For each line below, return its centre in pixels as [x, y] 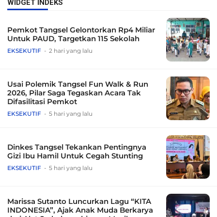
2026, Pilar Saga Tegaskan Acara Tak [74, 93]
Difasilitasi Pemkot [42, 102]
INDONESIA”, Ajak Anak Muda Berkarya [80, 210]
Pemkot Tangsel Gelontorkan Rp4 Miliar [81, 30]
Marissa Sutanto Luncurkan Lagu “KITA [79, 201]
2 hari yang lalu [71, 51]
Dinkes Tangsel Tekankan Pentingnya [77, 147]
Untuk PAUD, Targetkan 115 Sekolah [73, 39]
